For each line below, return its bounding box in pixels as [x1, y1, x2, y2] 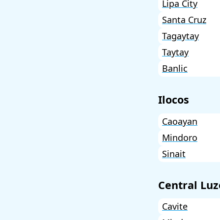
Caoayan [162, 115, 197, 127]
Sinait [162, 147, 186, 160]
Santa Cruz [162, 14, 206, 26]
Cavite [162, 200, 188, 213]
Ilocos [158, 92, 189, 107]
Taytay [162, 46, 189, 58]
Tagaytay [162, 30, 199, 42]
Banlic [162, 62, 188, 75]
